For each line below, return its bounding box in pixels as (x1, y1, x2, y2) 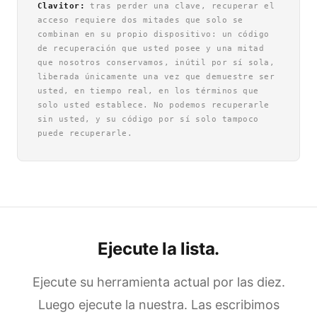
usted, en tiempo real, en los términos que (38, 86, 259, 96)
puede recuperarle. (38, 129, 133, 138)
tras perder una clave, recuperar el (85, 1, 275, 11)
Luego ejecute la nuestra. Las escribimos (38, 297, 279, 312)
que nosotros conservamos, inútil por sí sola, (38, 58, 275, 67)
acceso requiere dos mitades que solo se (38, 16, 243, 25)
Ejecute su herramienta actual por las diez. (32, 275, 285, 289)
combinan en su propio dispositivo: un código (38, 30, 270, 39)
